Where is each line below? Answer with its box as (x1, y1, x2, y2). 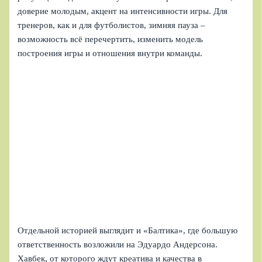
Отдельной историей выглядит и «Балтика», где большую (18, 226, 238, 236)
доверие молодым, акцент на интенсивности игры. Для (18, 6, 228, 16)
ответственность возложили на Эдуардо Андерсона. (18, 240, 218, 250)
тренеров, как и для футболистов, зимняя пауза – (18, 20, 206, 30)
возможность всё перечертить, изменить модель (18, 35, 204, 44)
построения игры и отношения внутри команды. (18, 49, 203, 58)
